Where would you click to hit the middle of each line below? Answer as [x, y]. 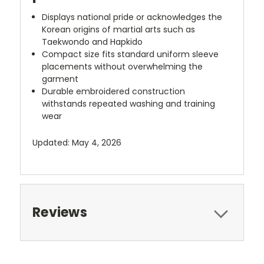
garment [60, 79]
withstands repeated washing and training [129, 103]
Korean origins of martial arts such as [119, 29]
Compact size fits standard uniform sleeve [131, 54]
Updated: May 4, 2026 [77, 142]
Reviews [60, 212]
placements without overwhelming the [123, 66]
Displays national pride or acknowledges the [132, 17]
